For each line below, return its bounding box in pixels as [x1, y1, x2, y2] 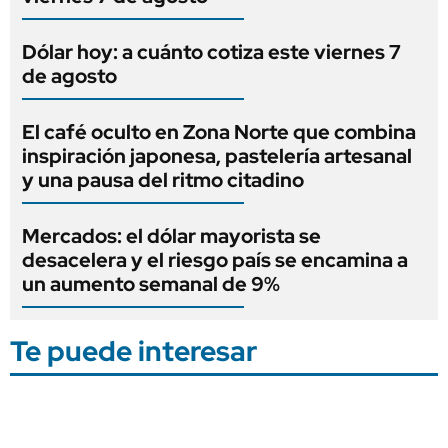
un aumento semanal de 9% [22, 270, 280, 297]
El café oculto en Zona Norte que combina [22, 118, 416, 145]
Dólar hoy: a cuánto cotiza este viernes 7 [22, 38, 401, 65]
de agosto [22, 62, 117, 89]
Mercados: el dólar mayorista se [22, 222, 321, 249]
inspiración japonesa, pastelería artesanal [22, 142, 412, 169]
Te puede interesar [10, 331, 257, 370]
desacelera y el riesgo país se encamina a [22, 246, 408, 273]
